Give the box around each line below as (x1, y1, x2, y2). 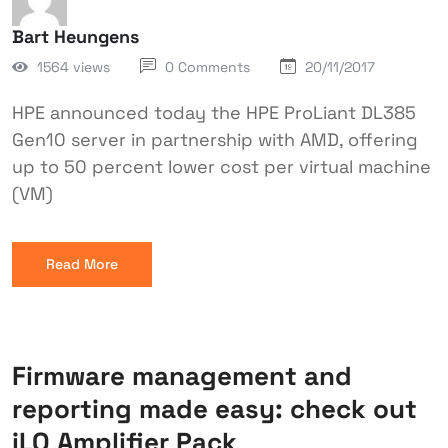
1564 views (37, 57, 110, 76)
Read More (46, 255, 118, 273)
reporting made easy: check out (12, 392, 417, 426)
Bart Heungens (12, 25, 139, 48)
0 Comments (165, 58, 250, 76)
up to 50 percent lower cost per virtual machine (12, 155, 431, 178)
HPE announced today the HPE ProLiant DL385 (12, 101, 416, 124)
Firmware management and (12, 359, 352, 393)
